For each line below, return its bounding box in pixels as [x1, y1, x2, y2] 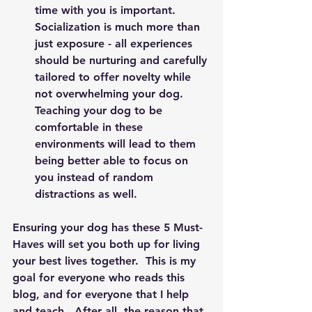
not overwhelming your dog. [35, 87, 190, 100]
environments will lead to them [35, 137, 199, 150]
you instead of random [35, 171, 157, 184]
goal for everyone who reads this [13, 271, 188, 284]
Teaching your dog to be [35, 104, 166, 117]
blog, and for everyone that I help [13, 288, 192, 301]
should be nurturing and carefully [35, 54, 210, 67]
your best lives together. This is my [13, 254, 199, 267]
